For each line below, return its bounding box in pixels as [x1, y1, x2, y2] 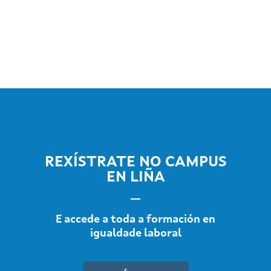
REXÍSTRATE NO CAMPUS [44, 154, 227, 170]
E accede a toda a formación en [56, 214, 215, 225]
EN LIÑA [106, 169, 165, 185]
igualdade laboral [90, 227, 181, 239]
